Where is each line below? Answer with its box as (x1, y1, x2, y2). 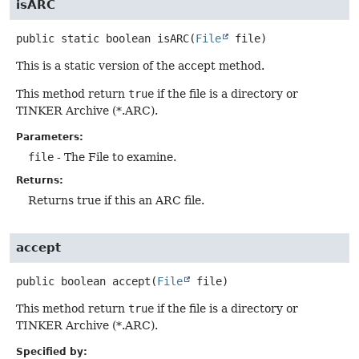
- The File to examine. (54, 151, 176, 164)
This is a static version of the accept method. (16, 58, 264, 72)
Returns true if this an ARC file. (28, 194, 204, 208)
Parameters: (16, 131, 83, 143)
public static (16, 31, 99, 45)
